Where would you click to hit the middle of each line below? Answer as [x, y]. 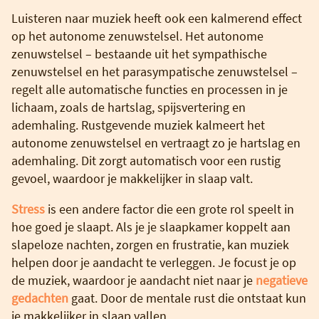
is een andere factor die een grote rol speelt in [169, 209]
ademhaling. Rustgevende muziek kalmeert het [138, 125]
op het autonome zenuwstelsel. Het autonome [137, 36]
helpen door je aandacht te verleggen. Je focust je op [154, 262]
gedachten [40, 298]
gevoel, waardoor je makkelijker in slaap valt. [132, 178]
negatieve [282, 280]
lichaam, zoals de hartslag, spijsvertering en [129, 107]
